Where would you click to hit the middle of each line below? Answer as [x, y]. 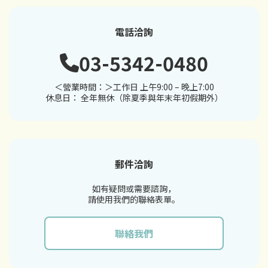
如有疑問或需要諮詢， [134, 188]
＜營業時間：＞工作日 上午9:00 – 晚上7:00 [134, 86]
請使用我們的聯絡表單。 [134, 199]
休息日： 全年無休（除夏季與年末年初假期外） [134, 97]
